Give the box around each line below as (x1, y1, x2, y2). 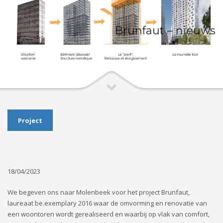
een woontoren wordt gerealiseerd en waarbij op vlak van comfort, (7, 210, 210, 219)
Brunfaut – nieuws (114, 23, 216, 37)
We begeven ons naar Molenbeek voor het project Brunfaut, (7, 188, 190, 197)
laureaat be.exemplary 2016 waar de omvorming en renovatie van (7, 199, 207, 208)
